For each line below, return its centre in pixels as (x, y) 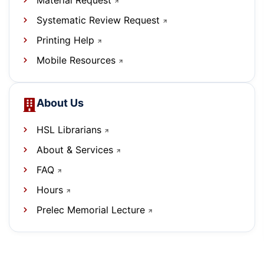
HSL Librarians (69, 130)
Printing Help (65, 40)
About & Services (75, 150)
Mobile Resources (76, 60)
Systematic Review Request (98, 20)
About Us (60, 103)
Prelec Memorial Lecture (90, 210)
